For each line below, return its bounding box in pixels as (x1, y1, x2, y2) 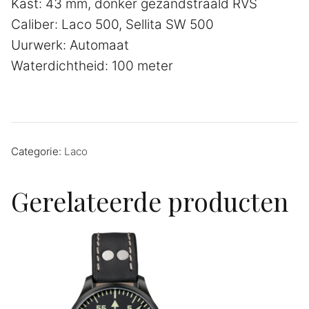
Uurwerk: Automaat (11, 37, 129, 53)
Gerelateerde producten (11, 184, 288, 218)
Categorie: (11, 145, 64, 158)
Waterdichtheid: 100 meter (11, 57, 173, 74)
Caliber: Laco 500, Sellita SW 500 (11, 16, 214, 32)
